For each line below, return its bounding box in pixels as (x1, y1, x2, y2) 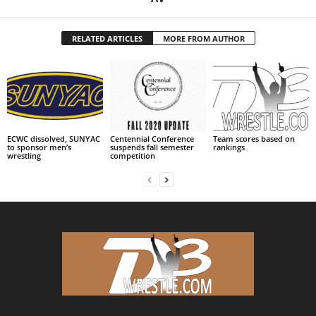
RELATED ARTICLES (71, 33, 142, 44)
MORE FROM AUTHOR (162, 33, 245, 44)
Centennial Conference (109, 133, 194, 145)
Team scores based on (212, 133, 295, 145)
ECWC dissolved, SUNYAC (7, 133, 100, 145)
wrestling (7, 150, 41, 162)
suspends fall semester (109, 142, 194, 153)
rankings (212, 142, 245, 153)
